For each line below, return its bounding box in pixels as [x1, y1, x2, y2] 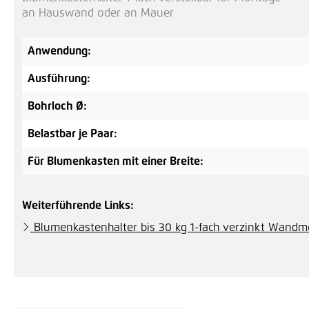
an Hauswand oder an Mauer [22, 8, 174, 19]
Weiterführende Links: [22, 200, 134, 211]
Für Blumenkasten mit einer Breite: [28, 156, 203, 167]
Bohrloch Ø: [28, 101, 87, 112]
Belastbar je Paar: [28, 128, 117, 139]
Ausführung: [28, 73, 90, 84]
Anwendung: [28, 46, 91, 57]
